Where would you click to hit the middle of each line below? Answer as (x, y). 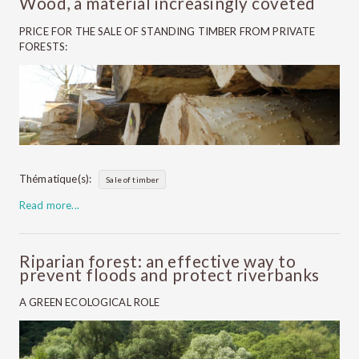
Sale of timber (133, 179)
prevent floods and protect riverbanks (169, 274)
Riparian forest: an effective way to (157, 260)
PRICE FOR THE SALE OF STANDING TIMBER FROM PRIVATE (167, 31)
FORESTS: (46, 46)
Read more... (49, 205)
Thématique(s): (56, 178)
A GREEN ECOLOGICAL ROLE (92, 302)
